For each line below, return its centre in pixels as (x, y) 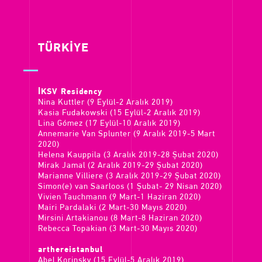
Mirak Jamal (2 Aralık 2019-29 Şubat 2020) (120, 166)
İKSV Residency (70, 92)
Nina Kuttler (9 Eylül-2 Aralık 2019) (106, 103)
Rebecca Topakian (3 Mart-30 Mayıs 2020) (118, 229)
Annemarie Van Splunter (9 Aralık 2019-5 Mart (127, 134)
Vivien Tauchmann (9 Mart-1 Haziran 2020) (120, 197)
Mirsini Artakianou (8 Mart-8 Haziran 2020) (120, 218)
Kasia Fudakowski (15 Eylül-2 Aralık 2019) (119, 113)
